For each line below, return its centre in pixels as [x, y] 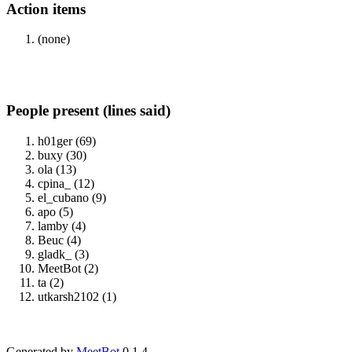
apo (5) [55, 211]
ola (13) [57, 169]
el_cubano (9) [72, 197]
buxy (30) [62, 155]
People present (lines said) [88, 111]
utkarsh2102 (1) [77, 296]
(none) [54, 39]
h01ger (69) [67, 141]
